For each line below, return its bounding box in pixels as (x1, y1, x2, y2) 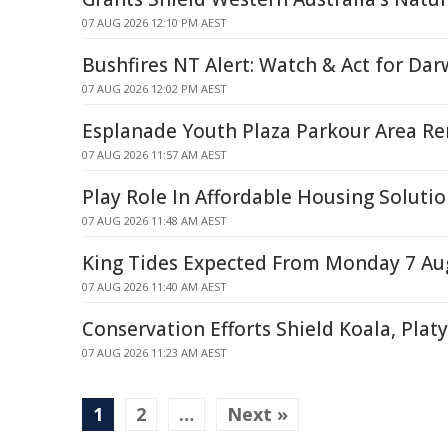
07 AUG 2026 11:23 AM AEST (82, 345, 227, 360)
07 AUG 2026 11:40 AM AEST (82, 279, 227, 294)
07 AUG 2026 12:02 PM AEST (82, 81, 227, 96)
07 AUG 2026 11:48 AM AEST (82, 213, 227, 228)
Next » (227, 402, 288, 426)
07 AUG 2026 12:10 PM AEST (82, 15, 227, 30)
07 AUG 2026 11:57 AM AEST (82, 147, 227, 162)
